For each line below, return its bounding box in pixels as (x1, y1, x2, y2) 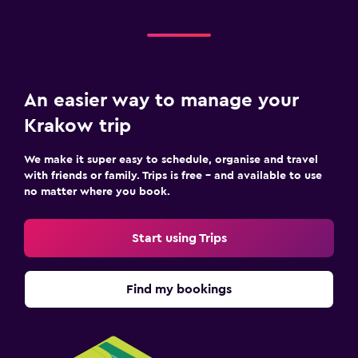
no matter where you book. (24, 185, 170, 197)
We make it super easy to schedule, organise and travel (24, 153, 318, 165)
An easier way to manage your (24, 90, 299, 110)
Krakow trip (24, 116, 131, 136)
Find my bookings (126, 282, 232, 296)
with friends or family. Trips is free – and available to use (24, 169, 322, 181)
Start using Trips (131, 231, 227, 245)
